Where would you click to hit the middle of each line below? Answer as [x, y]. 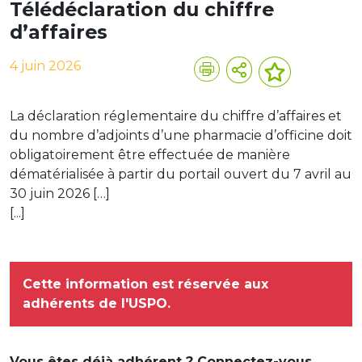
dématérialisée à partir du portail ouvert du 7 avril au [181, 174]
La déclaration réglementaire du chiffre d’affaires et [176, 116]
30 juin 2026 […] [60, 193]
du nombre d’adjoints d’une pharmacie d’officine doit [181, 135]
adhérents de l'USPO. [97, 303]
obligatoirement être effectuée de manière [150, 154]
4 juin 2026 [45, 65]
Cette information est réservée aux [145, 284]
